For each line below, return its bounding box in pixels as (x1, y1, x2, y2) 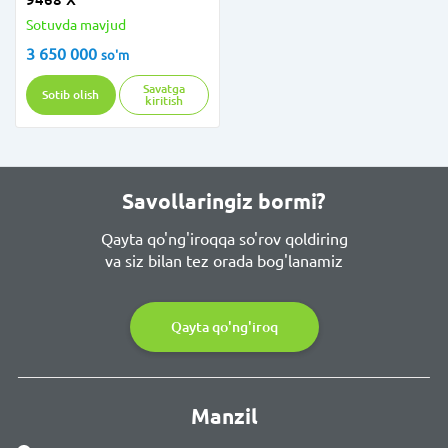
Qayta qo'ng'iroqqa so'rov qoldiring (100, 230, 348, 248)
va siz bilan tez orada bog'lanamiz (105, 252, 343, 270)
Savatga (143, 82, 186, 95)
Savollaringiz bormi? (122, 190, 326, 213)
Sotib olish (42, 88, 100, 101)
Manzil (190, 405, 258, 428)
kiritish (145, 94, 184, 107)
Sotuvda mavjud (26, 17, 126, 33)
